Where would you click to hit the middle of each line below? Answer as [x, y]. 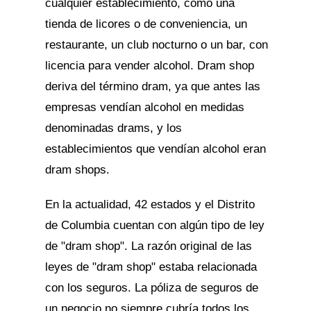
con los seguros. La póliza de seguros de [151, 288]
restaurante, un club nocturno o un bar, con [156, 45]
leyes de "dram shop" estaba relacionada [151, 267]
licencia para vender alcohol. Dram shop [149, 66]
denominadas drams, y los [113, 128]
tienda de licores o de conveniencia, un [146, 24]
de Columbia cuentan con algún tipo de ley [154, 225]
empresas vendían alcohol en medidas [144, 107]
